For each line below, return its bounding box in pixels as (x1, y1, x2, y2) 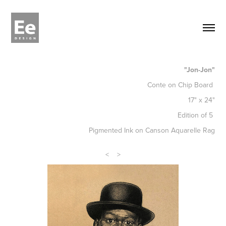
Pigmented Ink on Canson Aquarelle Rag (88, 125, 215, 135)
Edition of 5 (177, 109, 215, 120)
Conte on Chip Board (147, 79, 215, 90)
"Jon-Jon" (184, 64, 215, 75)
